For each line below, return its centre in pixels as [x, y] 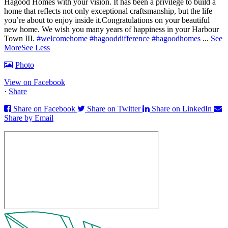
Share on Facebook [44, 109]
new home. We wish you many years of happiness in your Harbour [111, 30]
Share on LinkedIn [182, 109]
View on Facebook [35, 82]
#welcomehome [62, 39]
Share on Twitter [114, 109]
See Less [36, 48]
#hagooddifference [120, 39]
